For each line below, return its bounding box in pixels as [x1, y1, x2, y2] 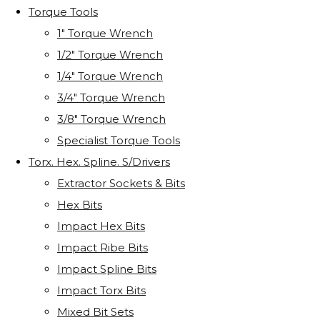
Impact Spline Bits [57, 262, 156, 276]
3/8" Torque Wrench [57, 112, 166, 126]
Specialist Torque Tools [57, 134, 180, 148]
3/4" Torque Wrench [57, 91, 165, 105]
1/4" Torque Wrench [57, 69, 163, 84]
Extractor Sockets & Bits [57, 176, 185, 191]
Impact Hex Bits [57, 219, 145, 234]
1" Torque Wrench [57, 26, 153, 41]
